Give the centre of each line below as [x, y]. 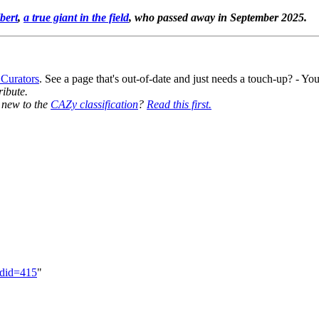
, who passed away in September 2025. [218, 17]
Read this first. [179, 104]
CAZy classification [94, 104]
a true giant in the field [76, 17]
